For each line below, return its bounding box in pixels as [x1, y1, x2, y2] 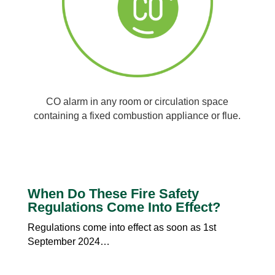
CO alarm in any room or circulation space [46, 96, 229, 107]
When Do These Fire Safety [27, 185, 199, 201]
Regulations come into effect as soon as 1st [27, 222, 216, 233]
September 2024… [27, 236, 110, 247]
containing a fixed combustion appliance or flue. [34, 110, 241, 121]
